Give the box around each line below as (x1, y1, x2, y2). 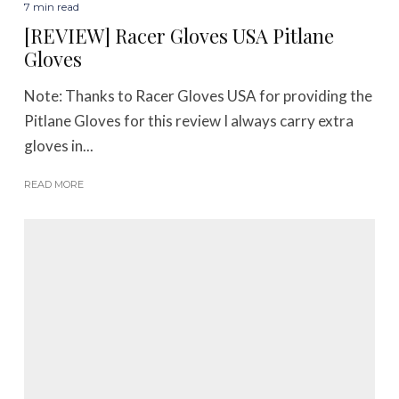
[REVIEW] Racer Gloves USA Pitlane (24, 22, 335, 50)
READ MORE (24, 178, 85, 191)
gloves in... (24, 136, 94, 156)
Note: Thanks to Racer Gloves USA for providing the (24, 86, 373, 106)
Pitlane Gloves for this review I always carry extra (24, 111, 354, 131)
